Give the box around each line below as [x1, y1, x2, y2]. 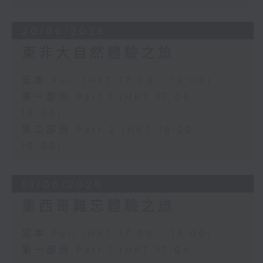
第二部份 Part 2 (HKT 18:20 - [21, 124, 205, 136]
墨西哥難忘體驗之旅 [21, 198, 175, 215]
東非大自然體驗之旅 [21, 45, 175, 62]
